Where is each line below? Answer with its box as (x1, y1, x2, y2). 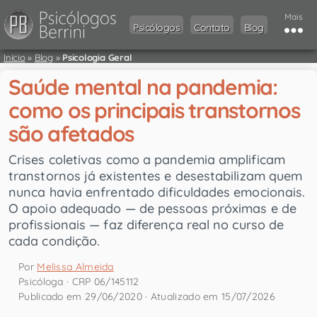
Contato (194, 21, 230, 35)
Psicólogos (133, 21, 180, 35)
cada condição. (8, 233, 100, 250)
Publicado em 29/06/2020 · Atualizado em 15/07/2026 (18, 290, 275, 304)
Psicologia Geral (62, 52, 132, 64)
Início (4, 52, 25, 64)
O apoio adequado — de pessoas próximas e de (8, 200, 296, 217)
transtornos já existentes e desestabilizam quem (8, 168, 303, 185)
